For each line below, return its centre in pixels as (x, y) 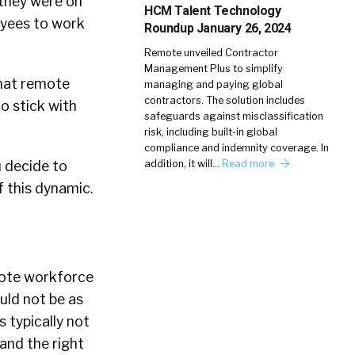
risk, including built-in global (211, 132)
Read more (249, 164)
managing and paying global (214, 84)
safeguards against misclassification (234, 116)
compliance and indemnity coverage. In (237, 148)
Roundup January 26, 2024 (218, 28)
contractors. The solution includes (225, 100)
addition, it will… (183, 164)
